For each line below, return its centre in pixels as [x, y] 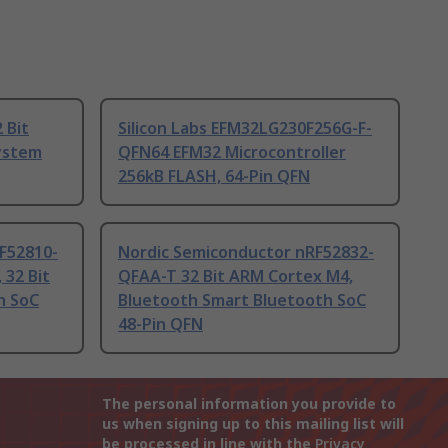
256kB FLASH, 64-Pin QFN [214, 176]
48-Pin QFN [160, 324]
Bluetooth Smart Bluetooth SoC [242, 300]
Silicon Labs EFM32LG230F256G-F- [245, 128]
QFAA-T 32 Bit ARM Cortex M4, [235, 276]
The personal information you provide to [249, 404]
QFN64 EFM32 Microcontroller [232, 152]
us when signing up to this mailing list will [253, 424]
